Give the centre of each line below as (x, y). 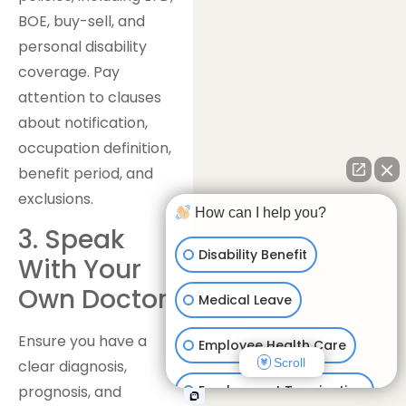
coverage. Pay (69, 72)
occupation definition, (95, 148)
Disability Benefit (253, 254)
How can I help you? (259, 213)
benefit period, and (86, 173)
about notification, (83, 122)
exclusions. (56, 198)
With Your (80, 270)
